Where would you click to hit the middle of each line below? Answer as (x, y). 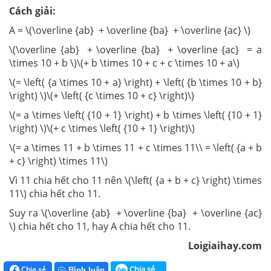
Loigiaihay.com (225, 245)
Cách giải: (32, 11)
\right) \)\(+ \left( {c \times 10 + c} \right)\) (102, 95)
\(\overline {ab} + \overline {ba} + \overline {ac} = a (135, 49)
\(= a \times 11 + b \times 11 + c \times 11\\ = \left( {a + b (135, 147)
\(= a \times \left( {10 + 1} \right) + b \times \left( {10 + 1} (135, 115)
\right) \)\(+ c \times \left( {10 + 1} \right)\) (102, 128)
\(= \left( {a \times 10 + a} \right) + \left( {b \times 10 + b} (135, 82)
